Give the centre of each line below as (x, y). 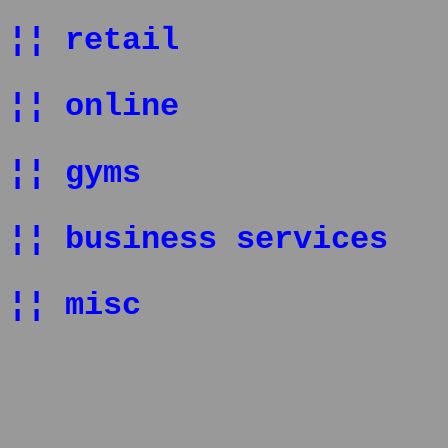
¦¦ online (93, 107)
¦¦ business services (198, 239)
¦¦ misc (74, 306)
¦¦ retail (93, 41)
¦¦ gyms (74, 173)
